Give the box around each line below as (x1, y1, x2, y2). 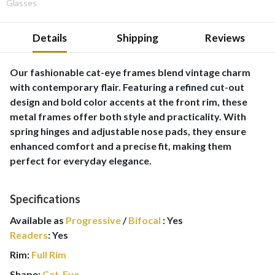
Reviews (205, 31, 246, 44)
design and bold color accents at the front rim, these (10, 96, 247, 107)
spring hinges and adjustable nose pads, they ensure (10, 125, 246, 137)
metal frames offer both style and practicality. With (10, 110, 246, 122)
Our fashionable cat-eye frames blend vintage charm (10, 66, 250, 78)
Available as (10, 214, 66, 226)
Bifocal (128, 214, 161, 226)
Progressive (66, 214, 121, 226)
